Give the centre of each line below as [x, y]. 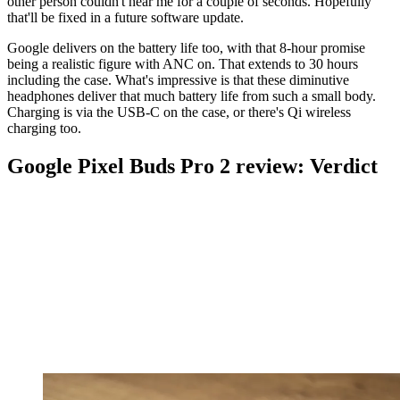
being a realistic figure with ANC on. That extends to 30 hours [183, 63]
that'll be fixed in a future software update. [127, 17]
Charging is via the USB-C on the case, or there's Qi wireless [179, 112]
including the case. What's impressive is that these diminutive [178, 79]
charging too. [44, 128]
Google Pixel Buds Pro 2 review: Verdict [192, 166]
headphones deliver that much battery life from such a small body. [192, 96]
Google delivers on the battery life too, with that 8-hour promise [186, 47]
